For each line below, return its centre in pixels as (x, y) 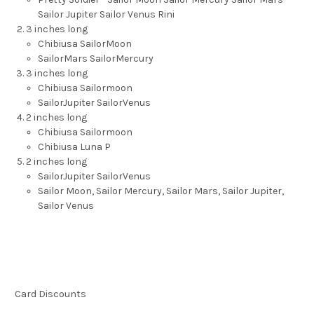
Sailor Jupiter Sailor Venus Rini (106, 15)
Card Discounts (50, 294)
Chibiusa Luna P (74, 147)
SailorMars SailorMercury (95, 59)
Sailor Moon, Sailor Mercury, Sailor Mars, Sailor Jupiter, (161, 191)
